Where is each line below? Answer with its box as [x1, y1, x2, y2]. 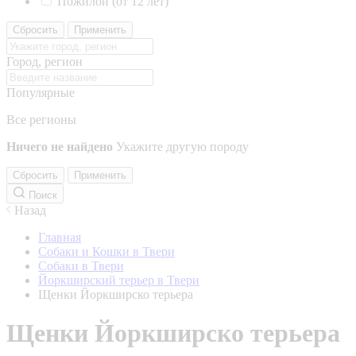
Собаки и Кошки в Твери [38, 245, 175, 258]
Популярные [6, 86, 75, 99]
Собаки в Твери [38, 259, 124, 273]
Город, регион [6, 55, 83, 68]
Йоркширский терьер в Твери [38, 273, 199, 287]
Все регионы [6, 113, 76, 126]
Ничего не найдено [6, 140, 113, 153]
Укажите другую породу [116, 140, 249, 153]
